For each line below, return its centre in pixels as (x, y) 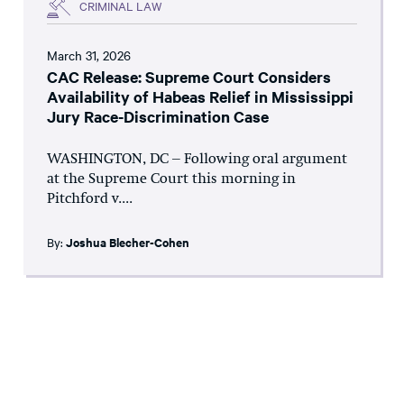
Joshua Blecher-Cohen (128, 242)
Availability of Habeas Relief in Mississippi (200, 96)
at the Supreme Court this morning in (171, 179)
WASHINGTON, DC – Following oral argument (197, 159)
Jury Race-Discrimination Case (158, 116)
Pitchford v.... (90, 199)
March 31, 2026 (89, 55)
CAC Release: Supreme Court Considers (189, 76)
